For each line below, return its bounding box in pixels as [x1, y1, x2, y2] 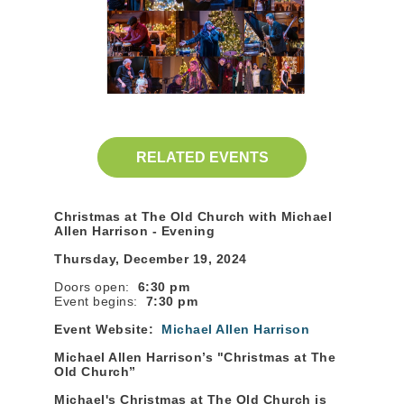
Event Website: [54, 322, 153, 336]
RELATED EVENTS [135, 149, 269, 165]
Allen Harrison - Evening [54, 224, 219, 238]
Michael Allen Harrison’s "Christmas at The [54, 350, 335, 364]
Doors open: [54, 280, 133, 294]
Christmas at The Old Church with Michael [54, 209, 332, 224]
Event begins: [54, 294, 142, 308]
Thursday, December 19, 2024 [54, 252, 247, 266]
